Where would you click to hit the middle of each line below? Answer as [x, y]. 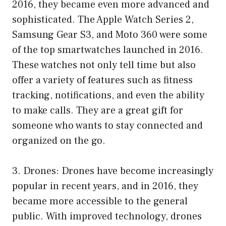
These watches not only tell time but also [104, 65]
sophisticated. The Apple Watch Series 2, [103, 19]
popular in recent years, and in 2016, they [105, 186]
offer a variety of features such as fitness [102, 80]
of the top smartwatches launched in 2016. [108, 50]
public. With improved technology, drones [107, 216]
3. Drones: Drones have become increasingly [113, 171]
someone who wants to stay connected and [107, 125]
